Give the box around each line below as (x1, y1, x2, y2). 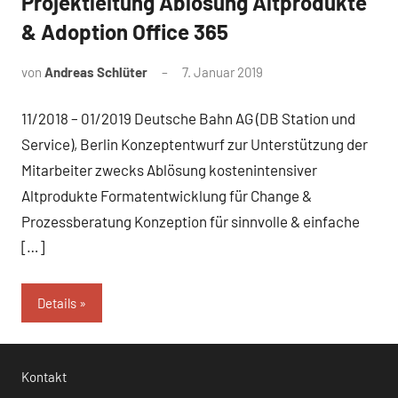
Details (37, 294, 76, 311)
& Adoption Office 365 (21, 18, 228, 44)
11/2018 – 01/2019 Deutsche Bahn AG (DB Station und (21, 109, 355, 128)
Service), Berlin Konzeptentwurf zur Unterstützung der (21, 135, 368, 154)
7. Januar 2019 (182, 63, 263, 80)
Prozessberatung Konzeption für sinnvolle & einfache (21, 212, 360, 231)
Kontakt (21, 368, 67, 385)
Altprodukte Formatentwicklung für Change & (21, 187, 312, 205)
